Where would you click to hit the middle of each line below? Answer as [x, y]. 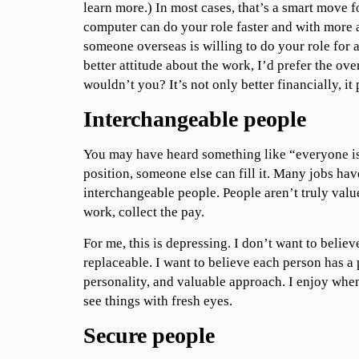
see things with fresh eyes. [157, 301]
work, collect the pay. [143, 212]
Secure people [149, 335]
